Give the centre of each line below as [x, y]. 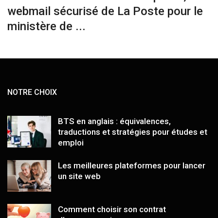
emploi [71, 142]
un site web [79, 176]
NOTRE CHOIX [32, 92]
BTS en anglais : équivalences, [114, 121]
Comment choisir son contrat [112, 209]
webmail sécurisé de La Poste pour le [105, 11]
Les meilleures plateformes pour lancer [132, 165]
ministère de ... [46, 26]
